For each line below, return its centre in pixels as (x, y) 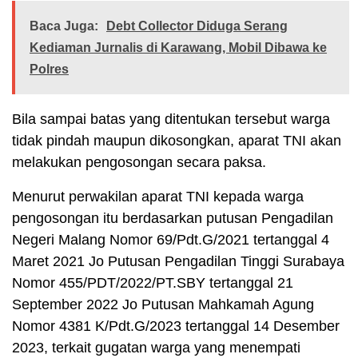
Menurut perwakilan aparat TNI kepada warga (158, 197)
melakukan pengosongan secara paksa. (139, 163)
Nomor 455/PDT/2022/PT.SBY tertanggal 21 (153, 283)
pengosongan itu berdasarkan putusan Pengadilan (173, 219)
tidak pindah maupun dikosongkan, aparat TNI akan (177, 141)
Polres (49, 70)
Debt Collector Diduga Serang (197, 26)
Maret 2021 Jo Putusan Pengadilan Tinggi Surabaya (178, 262)
